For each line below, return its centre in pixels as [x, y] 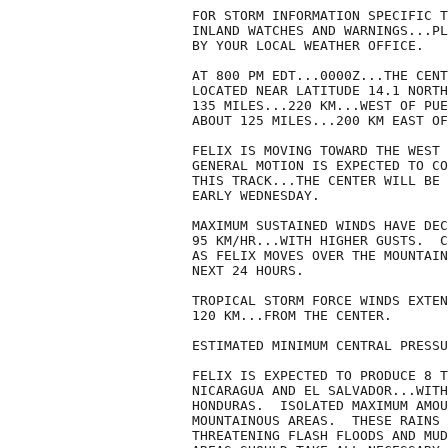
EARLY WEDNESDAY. [256, 196]
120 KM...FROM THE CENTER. [292, 316]
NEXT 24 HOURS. [248, 271]
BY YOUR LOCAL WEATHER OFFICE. [308, 46]
